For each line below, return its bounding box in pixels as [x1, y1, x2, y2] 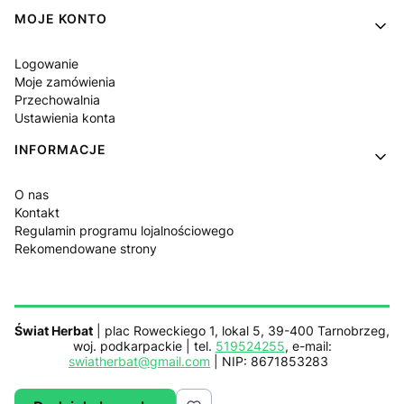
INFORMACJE [14, 142, 106, 157]
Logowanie [14, 56, 78, 71]
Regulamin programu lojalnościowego [14, 223, 234, 238]
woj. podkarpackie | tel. [72, 338, 216, 353]
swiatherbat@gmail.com [69, 353, 210, 369]
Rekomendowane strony [14, 241, 157, 256]
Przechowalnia [14, 92, 100, 107]
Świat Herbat [14, 323, 93, 338]
